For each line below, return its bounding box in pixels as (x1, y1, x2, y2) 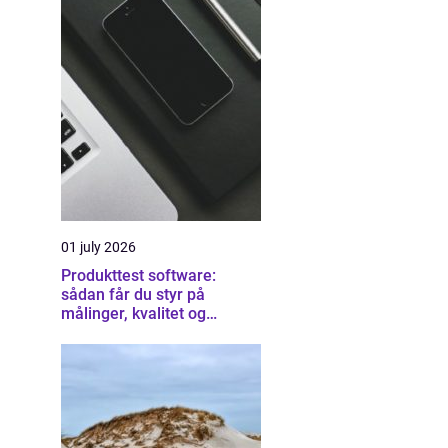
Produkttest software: (61, 266, 216, 285)
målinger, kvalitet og (61, 304, 206, 323)
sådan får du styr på (61, 285, 205, 304)
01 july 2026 (61, 239, 136, 255)
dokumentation (61, 323, 169, 342)
